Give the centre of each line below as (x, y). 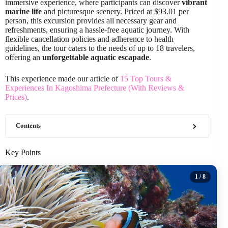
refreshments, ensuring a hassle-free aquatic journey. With (97, 30)
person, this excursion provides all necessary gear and (91, 21)
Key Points (23, 152)
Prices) (16, 97)
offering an (24, 57)
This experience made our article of (63, 79)
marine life (23, 11)
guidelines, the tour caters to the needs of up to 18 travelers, (100, 48)
